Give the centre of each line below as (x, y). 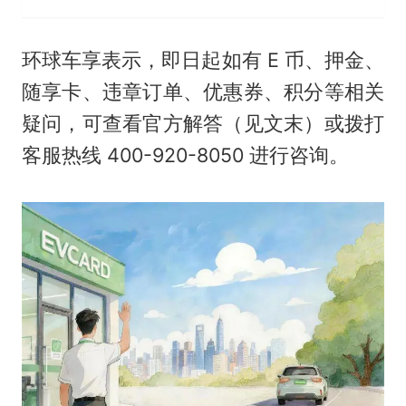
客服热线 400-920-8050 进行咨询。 (185, 155)
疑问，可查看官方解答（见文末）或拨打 (203, 123)
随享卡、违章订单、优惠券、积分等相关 (203, 91)
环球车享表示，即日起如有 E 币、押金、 (203, 59)
